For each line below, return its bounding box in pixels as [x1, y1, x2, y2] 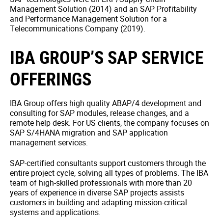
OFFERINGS [10, 67, 91, 90]
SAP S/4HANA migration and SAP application [10, 127, 168, 138]
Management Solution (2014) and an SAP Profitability [10, 3, 197, 14]
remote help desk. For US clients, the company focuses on [10, 117, 209, 128]
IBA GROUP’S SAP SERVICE [10, 45, 204, 69]
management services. [10, 137, 88, 148]
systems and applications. [10, 207, 101, 218]
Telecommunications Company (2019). [10, 23, 145, 34]
